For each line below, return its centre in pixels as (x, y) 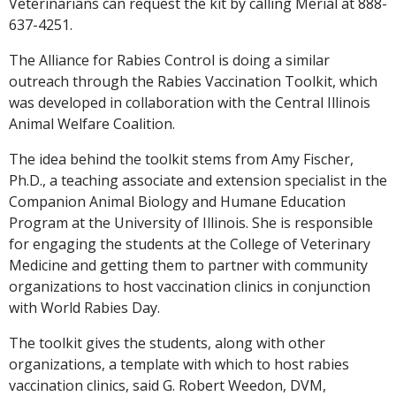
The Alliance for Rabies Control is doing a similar (169, 60)
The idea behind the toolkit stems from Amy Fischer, (181, 159)
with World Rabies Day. (84, 307)
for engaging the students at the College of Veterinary (190, 244)
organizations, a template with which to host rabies (179, 364)
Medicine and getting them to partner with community (188, 265)
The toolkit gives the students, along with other (167, 343)
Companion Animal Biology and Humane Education (177, 201)
